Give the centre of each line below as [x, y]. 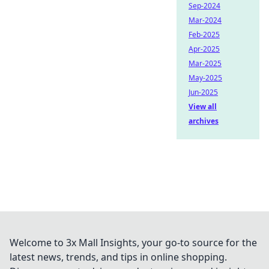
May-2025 [205, 78]
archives [204, 121]
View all [203, 107]
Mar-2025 [205, 63]
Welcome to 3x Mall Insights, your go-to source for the [133, 243]
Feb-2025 [204, 35]
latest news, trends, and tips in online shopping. [118, 257]
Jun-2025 [203, 92]
